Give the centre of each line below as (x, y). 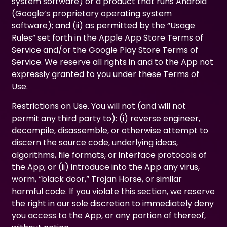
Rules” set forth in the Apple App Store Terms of (108, 38)
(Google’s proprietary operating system (92, 14)
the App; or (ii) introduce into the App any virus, (106, 167)
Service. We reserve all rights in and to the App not (113, 62)
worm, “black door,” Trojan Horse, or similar (97, 179)
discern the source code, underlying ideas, (95, 142)
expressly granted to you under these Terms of (106, 74)
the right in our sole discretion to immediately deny (113, 203)
